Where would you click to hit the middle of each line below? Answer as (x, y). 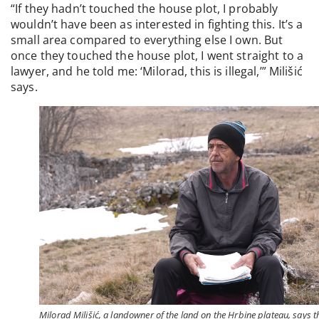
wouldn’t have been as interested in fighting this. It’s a (157, 25)
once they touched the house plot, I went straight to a (157, 56)
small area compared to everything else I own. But (147, 40)
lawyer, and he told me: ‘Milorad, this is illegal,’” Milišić (157, 72)
